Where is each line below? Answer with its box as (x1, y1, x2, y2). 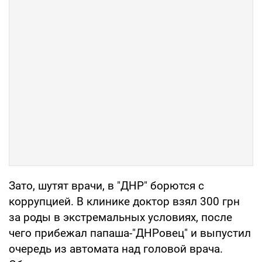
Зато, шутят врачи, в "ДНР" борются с (9, 178, 204, 192)
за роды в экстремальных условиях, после (9, 210, 232, 224)
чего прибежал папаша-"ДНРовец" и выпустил (9, 226, 251, 240)
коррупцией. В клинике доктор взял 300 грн (9, 194, 240, 208)
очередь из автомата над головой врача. (9, 242, 223, 256)
